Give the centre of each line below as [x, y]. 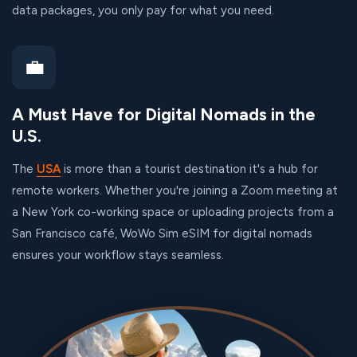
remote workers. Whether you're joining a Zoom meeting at [175, 190]
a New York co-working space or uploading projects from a [173, 212]
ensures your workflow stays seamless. [118, 255]
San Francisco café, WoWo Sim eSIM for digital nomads [162, 233]
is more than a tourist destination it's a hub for [189, 169]
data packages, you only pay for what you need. [143, 10]
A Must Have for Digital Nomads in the [164, 114]
